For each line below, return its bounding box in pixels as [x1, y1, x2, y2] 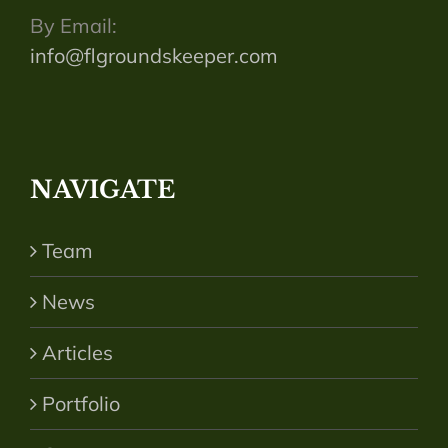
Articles [42, 340, 113, 366]
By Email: [30, 13, 117, 39]
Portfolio [42, 391, 120, 417]
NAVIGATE [30, 175, 175, 205]
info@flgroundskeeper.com [30, 43, 278, 69]
